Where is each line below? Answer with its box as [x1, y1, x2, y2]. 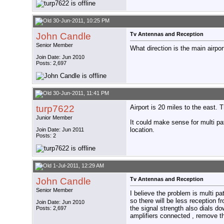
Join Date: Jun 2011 [36, 126, 84, 133]
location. [130, 126, 154, 134]
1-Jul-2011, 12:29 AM [51, 162, 104, 169]
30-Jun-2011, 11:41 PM [51, 90, 109, 96]
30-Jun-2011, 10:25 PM [51, 17, 109, 24]
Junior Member [36, 114, 72, 121]
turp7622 [36, 103, 74, 114]
